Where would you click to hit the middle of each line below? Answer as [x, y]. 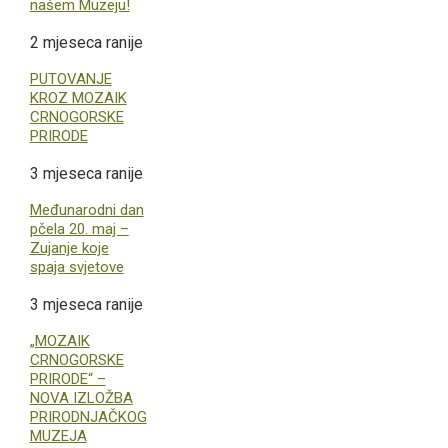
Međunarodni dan [86, 209]
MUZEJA [58, 435]
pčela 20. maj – [79, 228]
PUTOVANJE [70, 78]
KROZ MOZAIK [78, 97]
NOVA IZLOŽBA [81, 397]
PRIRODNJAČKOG [88, 416]
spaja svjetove [76, 266]
